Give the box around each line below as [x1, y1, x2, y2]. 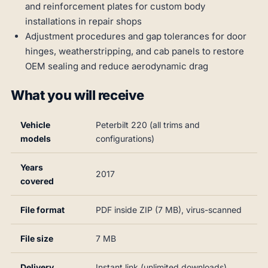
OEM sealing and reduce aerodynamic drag [25, 60, 208, 72]
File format [20, 205, 65, 215]
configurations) [96, 133, 154, 144]
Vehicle [20, 120, 50, 130]
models [20, 133, 51, 144]
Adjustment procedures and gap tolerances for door [25, 31, 246, 42]
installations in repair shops [25, 16, 142, 28]
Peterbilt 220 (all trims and [96, 120, 200, 130]
